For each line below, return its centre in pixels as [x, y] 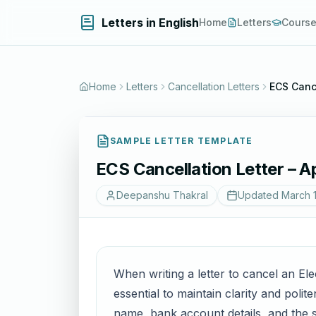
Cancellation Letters [214, 86]
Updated [260, 195]
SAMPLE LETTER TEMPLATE [182, 141]
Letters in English [150, 23]
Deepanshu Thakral [162, 195]
